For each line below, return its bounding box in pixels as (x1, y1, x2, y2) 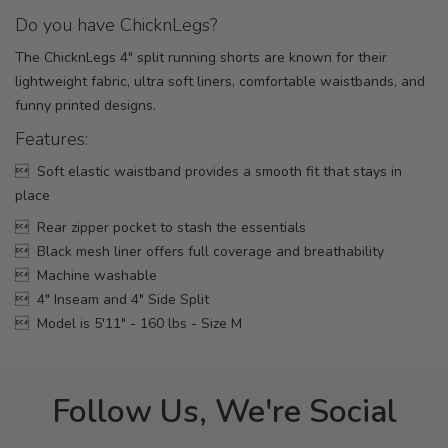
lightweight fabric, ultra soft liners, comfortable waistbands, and (15, 72, 425, 92)
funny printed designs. (15, 96, 156, 116)
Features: (15, 127, 88, 152)
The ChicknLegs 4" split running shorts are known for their (15, 48, 387, 68)
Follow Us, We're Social (51, 390, 397, 434)
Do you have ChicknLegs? (15, 13, 217, 38)
